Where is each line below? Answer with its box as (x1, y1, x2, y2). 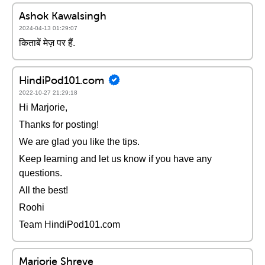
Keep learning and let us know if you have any (19, 154, 212, 164)
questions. (19, 168, 62, 178)
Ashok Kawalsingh (19, 9, 106, 22)
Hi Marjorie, (19, 102, 67, 112)
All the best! (19, 185, 68, 195)
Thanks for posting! (19, 119, 99, 130)
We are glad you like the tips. (19, 137, 140, 147)
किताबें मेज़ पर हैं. (19, 38, 75, 48)
